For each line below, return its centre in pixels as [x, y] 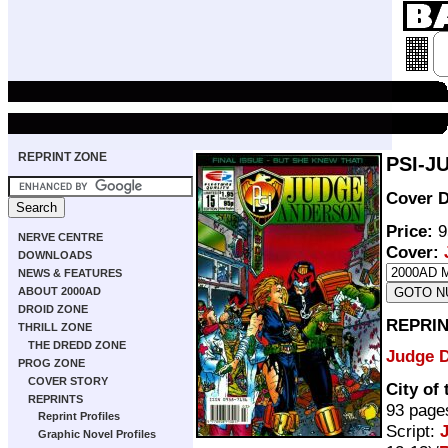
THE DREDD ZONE [77, 345]
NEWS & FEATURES [70, 273]
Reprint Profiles [79, 416]
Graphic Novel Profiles [97, 434]
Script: [413, 430]
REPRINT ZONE [62, 157]
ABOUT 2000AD [59, 291]
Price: [409, 231]
